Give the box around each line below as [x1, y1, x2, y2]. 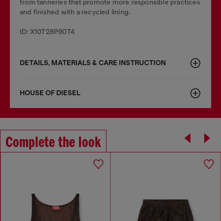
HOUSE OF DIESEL [20, 89, 80, 97]
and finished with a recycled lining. [20, 8, 131, 16]
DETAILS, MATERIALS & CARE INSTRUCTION [20, 59, 166, 67]
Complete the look [5, 135, 101, 151]
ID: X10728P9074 [20, 28, 74, 36]
